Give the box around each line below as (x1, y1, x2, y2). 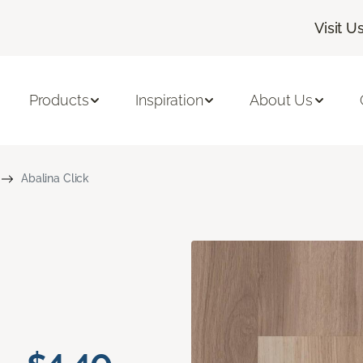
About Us (250, 92, 314, 109)
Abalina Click (20, 171, 90, 185)
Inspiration (135, 92, 203, 109)
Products (28, 92, 89, 109)
